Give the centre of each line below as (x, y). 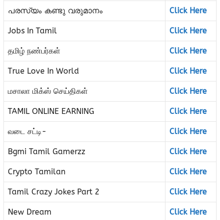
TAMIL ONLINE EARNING (51, 111)
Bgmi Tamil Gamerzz (47, 152)
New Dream (30, 212)
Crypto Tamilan (37, 172)
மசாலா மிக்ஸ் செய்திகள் (48, 91)
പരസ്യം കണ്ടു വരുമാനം (55, 11)
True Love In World (43, 71)
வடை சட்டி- (27, 132)
